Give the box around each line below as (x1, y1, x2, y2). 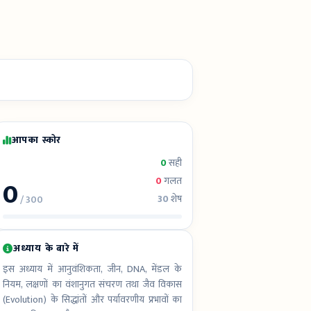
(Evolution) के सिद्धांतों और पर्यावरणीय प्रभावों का (3, 292, 182, 308)
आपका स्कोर (11, 132, 61, 148)
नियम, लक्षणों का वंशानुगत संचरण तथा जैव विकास (3, 276, 182, 292)
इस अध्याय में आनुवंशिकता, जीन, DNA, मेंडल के (3, 261, 182, 277)
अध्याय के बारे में (13, 240, 80, 256)
